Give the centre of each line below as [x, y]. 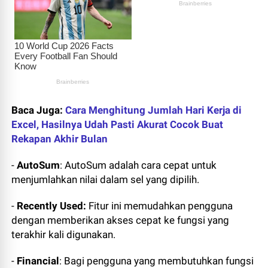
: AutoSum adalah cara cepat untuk [138, 165]
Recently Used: [53, 206]
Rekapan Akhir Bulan [60, 139]
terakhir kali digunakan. [64, 235]
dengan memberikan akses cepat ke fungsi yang [121, 220]
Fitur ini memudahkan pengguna [161, 206]
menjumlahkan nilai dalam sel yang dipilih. [107, 180]
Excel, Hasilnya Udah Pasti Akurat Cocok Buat [118, 125]
